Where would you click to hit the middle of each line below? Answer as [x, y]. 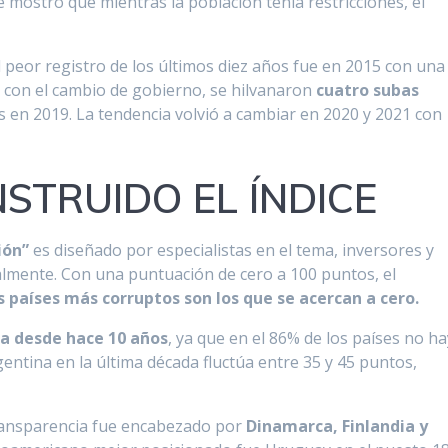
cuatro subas [368, 90]
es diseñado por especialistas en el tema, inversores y [232, 250]
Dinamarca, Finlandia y [337, 426]
